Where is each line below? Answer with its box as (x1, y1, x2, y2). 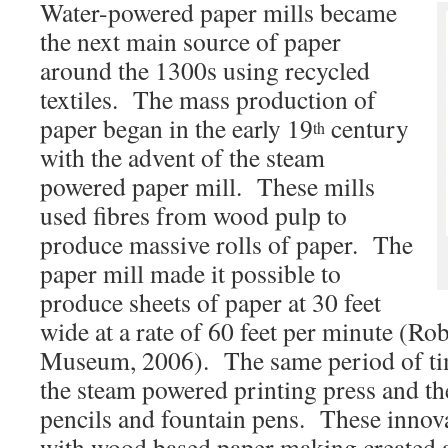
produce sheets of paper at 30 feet (40, 285, 381, 319)
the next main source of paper (40, 24, 341, 58)
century (325, 111, 409, 145)
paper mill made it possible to (40, 256, 341, 290)
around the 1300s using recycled (40, 53, 370, 87)
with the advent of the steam (40, 140, 325, 174)
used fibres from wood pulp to (40, 198, 347, 232)
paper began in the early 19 (40, 111, 313, 145)
